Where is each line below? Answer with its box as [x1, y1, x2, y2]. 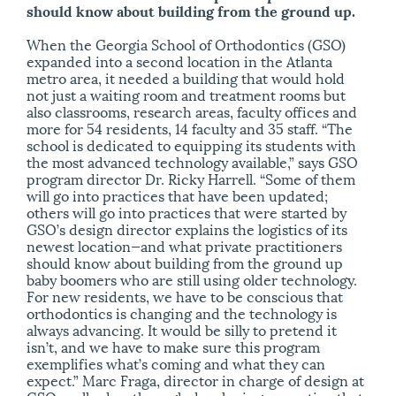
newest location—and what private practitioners [27, 234, 342, 257]
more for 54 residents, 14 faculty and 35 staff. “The [27, 117, 353, 140]
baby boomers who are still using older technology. [27, 268, 357, 291]
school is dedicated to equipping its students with [27, 133, 356, 156]
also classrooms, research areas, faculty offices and [27, 100, 357, 123]
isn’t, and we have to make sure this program [27, 335, 320, 358]
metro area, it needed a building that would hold [27, 66, 345, 89]
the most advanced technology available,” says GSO [27, 150, 358, 173]
